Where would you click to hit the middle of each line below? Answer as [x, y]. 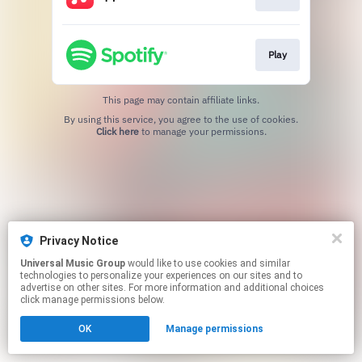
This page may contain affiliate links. [181, 99]
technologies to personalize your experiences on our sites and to [161, 276]
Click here [117, 131]
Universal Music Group [73, 263]
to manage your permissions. [202, 131]
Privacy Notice [79, 241]
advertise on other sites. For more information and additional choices [172, 288]
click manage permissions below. [93, 300]
